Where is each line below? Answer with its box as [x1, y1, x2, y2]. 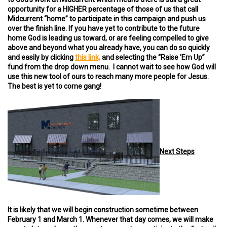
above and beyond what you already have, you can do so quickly [8, 44, 210, 52]
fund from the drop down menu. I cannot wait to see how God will [8, 63, 216, 71]
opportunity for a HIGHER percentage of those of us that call [8, 5, 198, 13]
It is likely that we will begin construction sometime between [8, 206, 198, 214]
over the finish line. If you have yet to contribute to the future [8, 24, 200, 32]
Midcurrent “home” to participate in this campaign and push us [8, 15, 206, 23]
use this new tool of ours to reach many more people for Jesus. [8, 72, 209, 81]
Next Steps [160, 147, 195, 156]
